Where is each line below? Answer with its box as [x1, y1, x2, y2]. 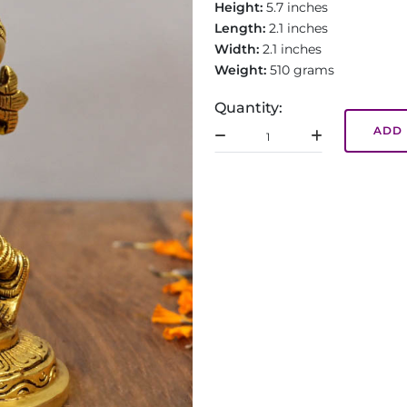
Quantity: [214, 99, 283, 116]
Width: [214, 41, 263, 57]
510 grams [270, 62, 334, 78]
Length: [214, 20, 269, 36]
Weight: [214, 62, 270, 78]
